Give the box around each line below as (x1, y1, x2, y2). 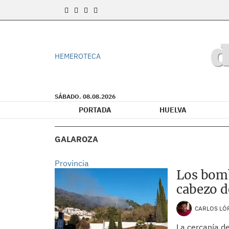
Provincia (55, 158, 89, 168)
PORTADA (79, 105, 111, 114)
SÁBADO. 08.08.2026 (55, 93, 116, 100)
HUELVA (159, 105, 187, 114)
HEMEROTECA (55, 52, 101, 61)
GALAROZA (55, 134, 98, 144)
